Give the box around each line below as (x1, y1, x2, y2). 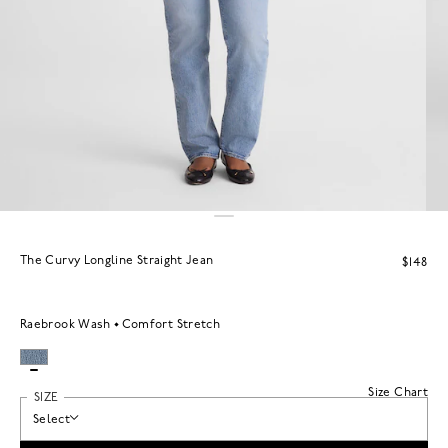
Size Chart (368, 386, 428, 399)
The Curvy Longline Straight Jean (20, 254, 214, 267)
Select (33, 413, 71, 426)
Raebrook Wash (20, 318, 111, 331)
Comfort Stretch (121, 318, 221, 331)
